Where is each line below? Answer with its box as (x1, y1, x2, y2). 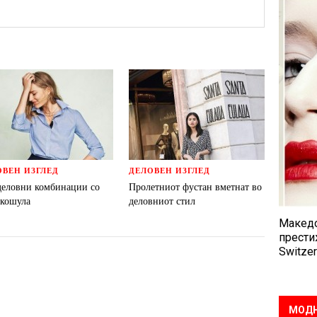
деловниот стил (129, 194, 195, 208)
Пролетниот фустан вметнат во (129, 180, 262, 194)
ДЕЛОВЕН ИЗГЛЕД (129, 165, 210, 177)
